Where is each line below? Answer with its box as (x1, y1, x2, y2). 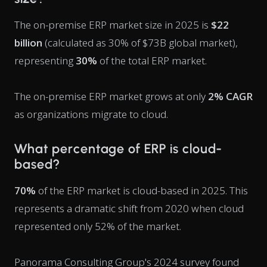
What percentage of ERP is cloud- (14, 141, 222, 157)
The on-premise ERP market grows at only (14, 89, 208, 103)
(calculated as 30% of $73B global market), (42, 36, 238, 49)
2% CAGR (208, 89, 253, 103)
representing (14, 54, 76, 67)
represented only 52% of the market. (14, 219, 181, 233)
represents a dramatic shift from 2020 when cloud (14, 201, 244, 215)
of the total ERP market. (97, 54, 207, 67)
